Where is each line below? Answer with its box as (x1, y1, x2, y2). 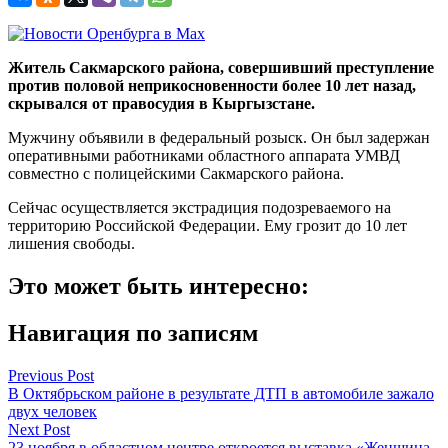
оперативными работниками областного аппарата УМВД (8, 147, 400, 165)
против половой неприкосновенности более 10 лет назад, (8, 77, 416, 95)
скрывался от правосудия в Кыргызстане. (8, 95, 315, 113)
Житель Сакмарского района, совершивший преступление (8, 59, 434, 77)
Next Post (8, 420, 70, 438)
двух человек (8, 402, 97, 420)
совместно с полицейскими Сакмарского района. (8, 165, 344, 183)
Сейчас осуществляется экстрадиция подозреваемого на (8, 199, 391, 217)
